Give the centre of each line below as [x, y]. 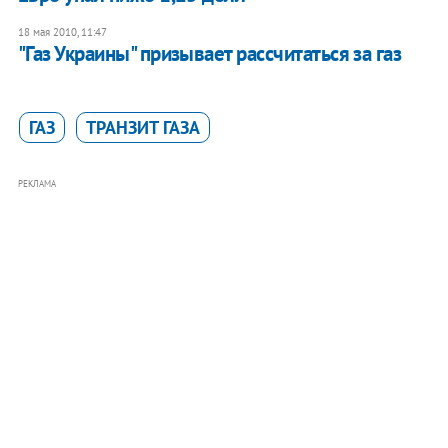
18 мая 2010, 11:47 [62, 31]
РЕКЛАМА [36, 183]
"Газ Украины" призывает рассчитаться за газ [209, 53]
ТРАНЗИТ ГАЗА [142, 127]
